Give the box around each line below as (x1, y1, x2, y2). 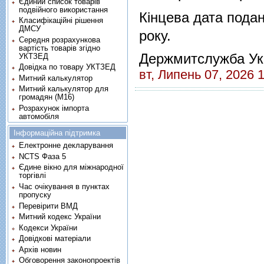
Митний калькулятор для (19, 84, 109, 94)
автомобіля (19, 111, 60, 121)
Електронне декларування (19, 141, 114, 150)
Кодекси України (19, 223, 78, 232)
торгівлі (19, 171, 47, 180)
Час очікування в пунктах (19, 181, 110, 191)
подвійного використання (19, 5, 108, 14)
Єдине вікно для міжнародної (19, 163, 124, 172)
